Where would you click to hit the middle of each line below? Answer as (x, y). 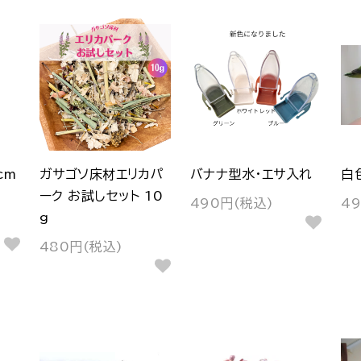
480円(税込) (81, 247)
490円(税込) (232, 203)
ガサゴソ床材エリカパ (102, 174)
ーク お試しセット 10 (101, 195)
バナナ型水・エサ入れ (251, 174)
